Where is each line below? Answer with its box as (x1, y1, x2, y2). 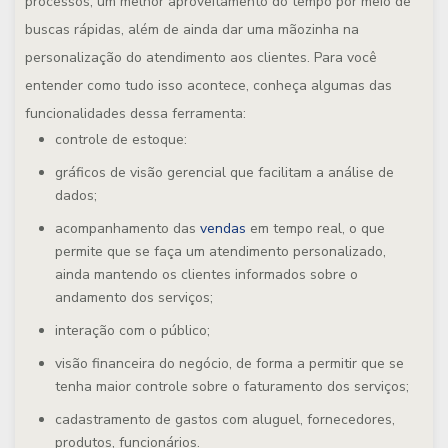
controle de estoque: (55, 130, 187, 149)
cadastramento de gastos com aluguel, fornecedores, (55, 410, 395, 429)
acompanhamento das (55, 219, 200, 238)
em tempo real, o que (246, 219, 385, 238)
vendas (200, 219, 246, 238)
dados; (55, 186, 97, 205)
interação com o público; (55, 321, 210, 340)
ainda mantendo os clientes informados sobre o (55, 265, 358, 284)
